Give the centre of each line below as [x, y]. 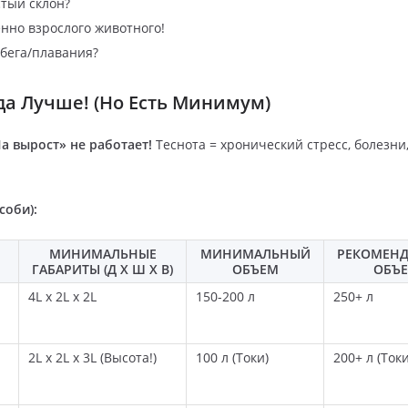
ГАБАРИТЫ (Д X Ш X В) [102, 270]
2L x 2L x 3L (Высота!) [92, 358]
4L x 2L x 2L [62, 297]
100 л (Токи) [232, 358]
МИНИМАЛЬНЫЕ [102, 254]
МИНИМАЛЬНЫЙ [255, 254]
